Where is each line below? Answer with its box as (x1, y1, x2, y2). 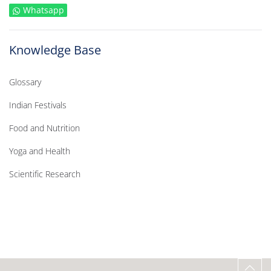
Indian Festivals (9, 99, 67, 111)
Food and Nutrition (9, 122, 80, 134)
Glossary (9, 76, 41, 88)
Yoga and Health (9, 145, 70, 157)
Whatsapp (23, 4, 64, 16)
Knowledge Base (9, 42, 101, 58)
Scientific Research (9, 168, 80, 180)
